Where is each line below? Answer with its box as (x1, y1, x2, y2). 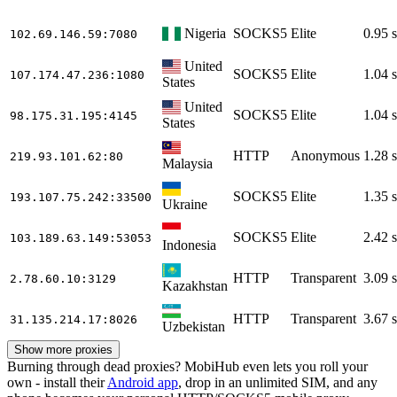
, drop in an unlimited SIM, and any (178, 374, 378, 390)
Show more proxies (14, 342, 113, 356)
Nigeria (184, 25, 227, 41)
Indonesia (162, 237, 216, 253)
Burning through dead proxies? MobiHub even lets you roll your (7, 358, 368, 374)
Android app (107, 374, 178, 390)
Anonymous (291, 147, 360, 163)
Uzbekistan (162, 318, 225, 334)
